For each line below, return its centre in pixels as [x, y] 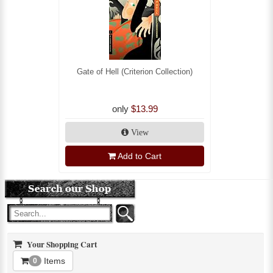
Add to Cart [140, 156]
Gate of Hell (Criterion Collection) [135, 71]
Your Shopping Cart [61, 244]
